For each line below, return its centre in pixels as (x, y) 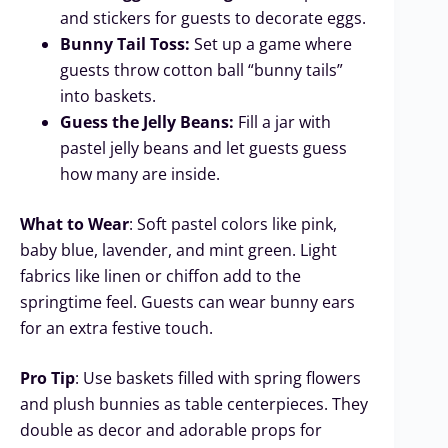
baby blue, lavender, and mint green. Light (178, 249)
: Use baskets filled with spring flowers (218, 377)
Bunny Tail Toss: (125, 43)
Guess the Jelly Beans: (147, 121)
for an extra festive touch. (116, 327)
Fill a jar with (282, 121)
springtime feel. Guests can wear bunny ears (187, 301)
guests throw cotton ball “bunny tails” (201, 69)
